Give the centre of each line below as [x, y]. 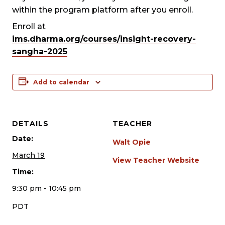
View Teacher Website [156, 160]
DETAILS [30, 124]
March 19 [28, 155]
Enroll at [29, 26]
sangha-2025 [40, 51]
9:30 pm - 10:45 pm [46, 188]
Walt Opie [132, 142]
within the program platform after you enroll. [102, 10]
